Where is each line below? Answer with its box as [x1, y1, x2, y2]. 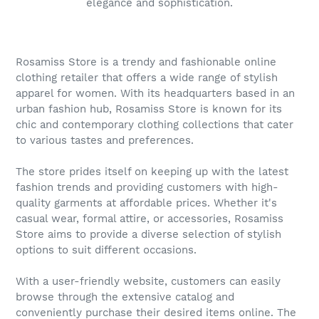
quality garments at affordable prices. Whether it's [16, 196, 277, 209]
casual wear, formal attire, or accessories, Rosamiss [16, 211, 283, 225]
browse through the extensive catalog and [16, 290, 234, 303]
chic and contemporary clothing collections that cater [16, 117, 293, 131]
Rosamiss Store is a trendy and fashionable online [16, 55, 276, 68]
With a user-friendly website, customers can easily [16, 274, 281, 288]
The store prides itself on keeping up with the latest [16, 164, 288, 178]
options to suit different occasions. [16, 243, 197, 256]
